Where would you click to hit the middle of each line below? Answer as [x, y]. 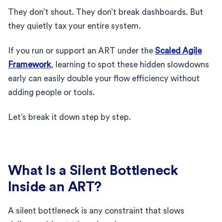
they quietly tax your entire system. [74, 26]
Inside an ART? [55, 187]
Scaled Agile [178, 51]
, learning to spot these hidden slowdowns [130, 64]
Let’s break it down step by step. [69, 117]
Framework [29, 64]
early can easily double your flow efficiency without [104, 78]
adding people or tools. [51, 92]
